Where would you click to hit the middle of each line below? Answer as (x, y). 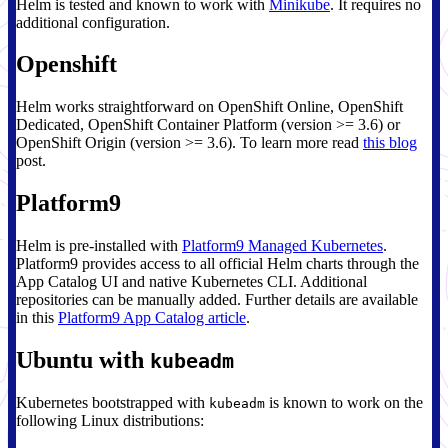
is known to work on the (344, 402)
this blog (390, 143)
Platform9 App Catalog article (152, 318)
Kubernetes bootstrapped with (112, 402)
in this (37, 318)
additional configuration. (93, 22)
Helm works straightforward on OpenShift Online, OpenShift (209, 107)
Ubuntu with (83, 360)
